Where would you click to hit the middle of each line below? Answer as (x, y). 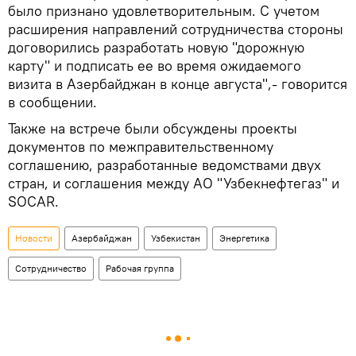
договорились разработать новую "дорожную (156, 47)
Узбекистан (176, 238)
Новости (34, 238)
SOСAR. (33, 201)
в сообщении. (52, 102)
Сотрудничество (51, 268)
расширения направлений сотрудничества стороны (176, 29)
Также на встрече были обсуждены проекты (153, 128)
